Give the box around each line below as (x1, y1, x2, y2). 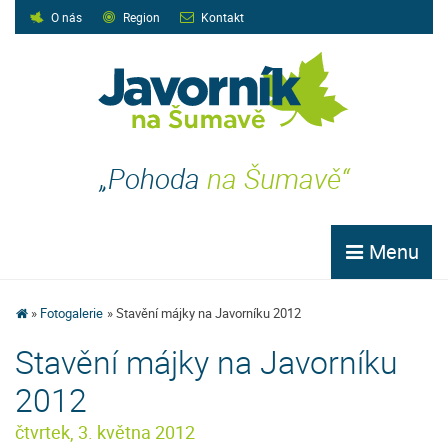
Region (123, 9, 160, 25)
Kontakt (201, 9, 244, 25)
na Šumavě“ (206, 159, 349, 197)
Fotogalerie (40, 304, 104, 322)
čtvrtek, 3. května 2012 (15, 420, 195, 444)
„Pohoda (99, 159, 207, 197)
